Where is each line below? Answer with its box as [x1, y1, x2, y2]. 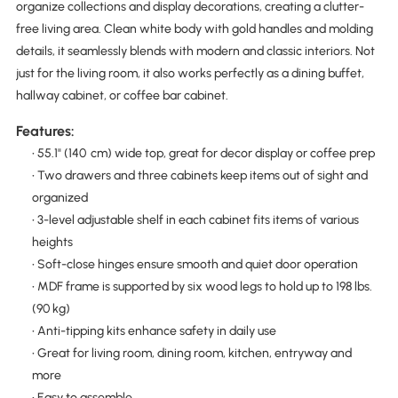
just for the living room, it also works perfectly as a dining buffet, [15, 66, 364, 82]
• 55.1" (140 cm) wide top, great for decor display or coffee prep [31, 145, 375, 161]
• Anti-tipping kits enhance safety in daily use [31, 322, 276, 338]
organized [31, 189, 88, 205]
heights [31, 234, 73, 250]
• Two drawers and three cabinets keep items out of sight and [31, 167, 368, 183]
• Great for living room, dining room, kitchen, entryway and [31, 345, 352, 361]
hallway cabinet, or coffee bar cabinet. [15, 88, 228, 104]
